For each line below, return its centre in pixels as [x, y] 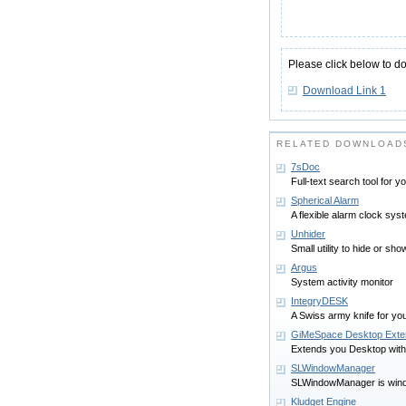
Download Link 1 [344, 91]
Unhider [308, 234]
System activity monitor [342, 282]
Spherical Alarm [325, 200]
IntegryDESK [319, 301]
